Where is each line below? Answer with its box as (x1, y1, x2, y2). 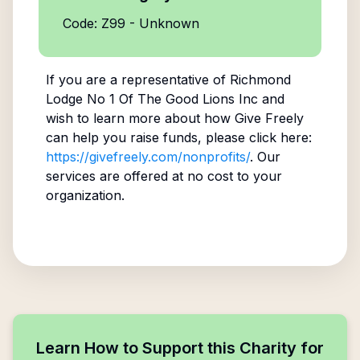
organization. (45, 187, 125, 203)
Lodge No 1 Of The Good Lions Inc (45, 91, 258, 107)
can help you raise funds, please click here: (45, 129, 312, 145)
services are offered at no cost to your (45, 168, 282, 184)
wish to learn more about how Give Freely (45, 110, 304, 126)
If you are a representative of (45, 72, 230, 88)
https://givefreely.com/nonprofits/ (45, 149, 250, 165)
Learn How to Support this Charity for (36, 338, 324, 358)
